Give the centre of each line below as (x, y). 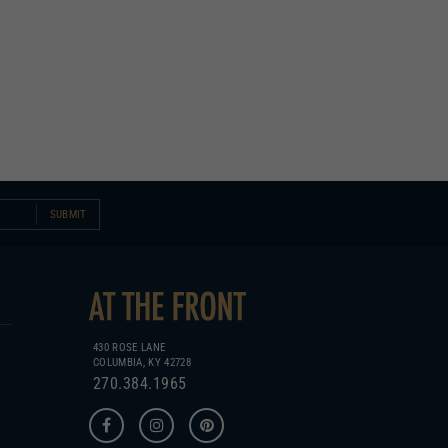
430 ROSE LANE (129, 304)
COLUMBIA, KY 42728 (142, 319)
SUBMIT (68, 172)
